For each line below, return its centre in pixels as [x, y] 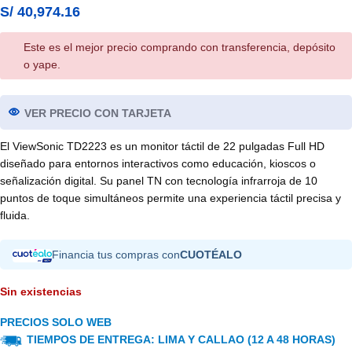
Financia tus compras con [116, 255]
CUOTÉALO [211, 255]
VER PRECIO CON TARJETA [98, 114]
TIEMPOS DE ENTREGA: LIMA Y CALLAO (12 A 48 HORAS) [180, 340]
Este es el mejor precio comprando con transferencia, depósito [180, 48]
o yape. [42, 65]
